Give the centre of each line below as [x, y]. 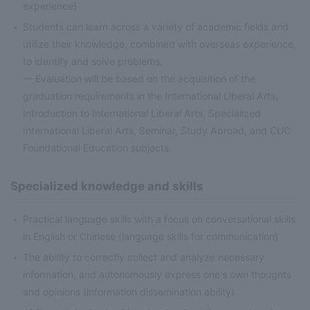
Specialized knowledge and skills [107, 186]
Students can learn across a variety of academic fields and [156, 27]
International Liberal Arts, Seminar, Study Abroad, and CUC [157, 131]
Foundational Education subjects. [98, 148]
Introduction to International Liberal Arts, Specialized [142, 113]
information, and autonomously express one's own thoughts [157, 275]
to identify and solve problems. [93, 62]
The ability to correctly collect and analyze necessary [144, 257]
